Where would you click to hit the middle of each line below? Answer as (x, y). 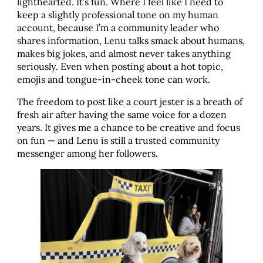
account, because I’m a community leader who (118, 27)
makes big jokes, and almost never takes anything (124, 53)
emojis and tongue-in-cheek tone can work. (114, 79)
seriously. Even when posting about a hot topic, (120, 66)
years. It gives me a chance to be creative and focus (128, 127)
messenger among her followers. (88, 153)
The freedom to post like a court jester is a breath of (129, 101)
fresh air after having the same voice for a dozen (122, 114)
